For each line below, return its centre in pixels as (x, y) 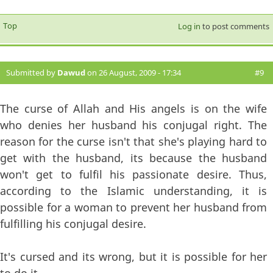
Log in (189, 27)
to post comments (235, 27)
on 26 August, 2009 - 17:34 (133, 73)
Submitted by (32, 73)
